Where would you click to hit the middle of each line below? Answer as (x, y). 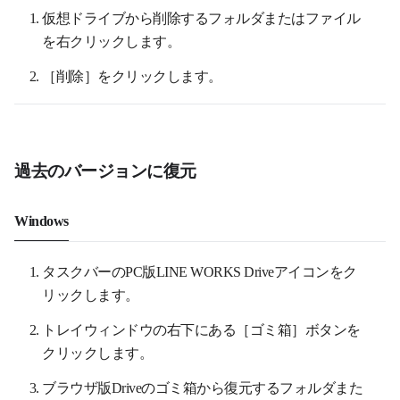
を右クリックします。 (112, 41)
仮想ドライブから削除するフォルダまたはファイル (201, 17)
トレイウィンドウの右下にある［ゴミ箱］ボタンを (201, 329)
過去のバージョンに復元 (105, 170)
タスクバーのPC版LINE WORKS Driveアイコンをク (200, 271)
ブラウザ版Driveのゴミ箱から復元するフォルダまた (203, 387)
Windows (42, 220)
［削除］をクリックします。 (132, 75)
